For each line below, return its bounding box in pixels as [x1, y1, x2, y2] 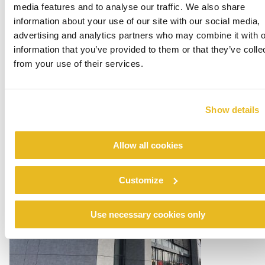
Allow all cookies [113, 140, 183, 150]
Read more [9, 126, 57, 140]
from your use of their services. [14, 59, 143, 69]
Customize [119, 174, 164, 185]
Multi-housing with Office [9, 95, 170, 115]
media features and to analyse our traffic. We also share [14, 2, 245, 12]
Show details [205, 104, 260, 115]
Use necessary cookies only [91, 209, 205, 219]
